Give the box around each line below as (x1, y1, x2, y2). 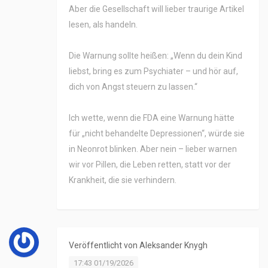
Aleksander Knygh (139, 240, 208, 251)
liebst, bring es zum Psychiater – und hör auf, (69, 66, 238, 77)
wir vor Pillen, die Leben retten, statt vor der (69, 160, 231, 170)
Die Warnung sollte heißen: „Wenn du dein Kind (69, 51, 242, 61)
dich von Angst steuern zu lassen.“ (69, 82, 197, 92)
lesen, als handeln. (69, 20, 138, 30)
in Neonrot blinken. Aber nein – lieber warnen (69, 144, 237, 154)
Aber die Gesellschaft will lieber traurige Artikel (69, 4, 244, 14)
